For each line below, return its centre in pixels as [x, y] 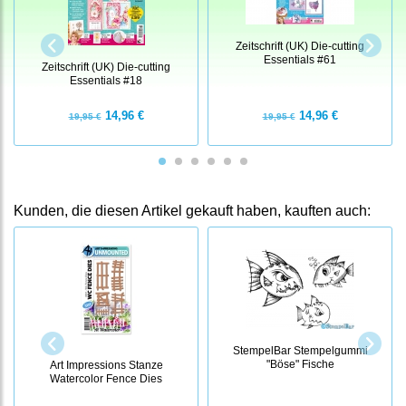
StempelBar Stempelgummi [300, 351]
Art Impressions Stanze [106, 365]
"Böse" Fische [300, 364]
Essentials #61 [300, 60]
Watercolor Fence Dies [106, 379]
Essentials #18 [106, 81]
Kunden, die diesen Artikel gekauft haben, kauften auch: [192, 211]
